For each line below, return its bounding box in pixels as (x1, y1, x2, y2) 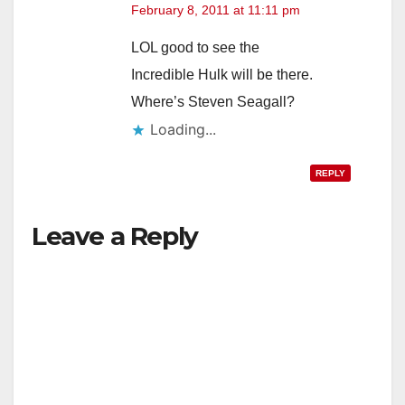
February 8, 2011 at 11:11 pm (131, 3, 300, 18)
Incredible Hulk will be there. (131, 67, 313, 83)
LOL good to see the (131, 40, 259, 56)
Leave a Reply (32, 221, 198, 252)
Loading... (150, 120, 216, 139)
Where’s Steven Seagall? (131, 94, 295, 110)
